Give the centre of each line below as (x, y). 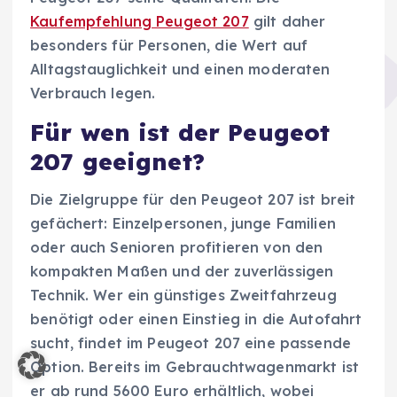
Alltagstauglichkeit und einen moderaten (180, 70)
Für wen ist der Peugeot (180, 133)
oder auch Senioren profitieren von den (177, 247)
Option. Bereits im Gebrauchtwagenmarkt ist (195, 366)
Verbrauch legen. (93, 93)
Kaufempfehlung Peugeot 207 (140, 22)
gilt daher (287, 22)
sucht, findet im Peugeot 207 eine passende (191, 343)
